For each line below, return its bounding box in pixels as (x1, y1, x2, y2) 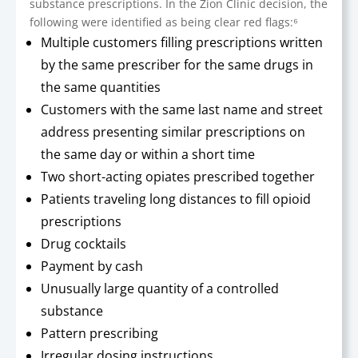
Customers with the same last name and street (41, 101, 324, 118)
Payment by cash (41, 257, 144, 275)
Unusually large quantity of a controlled (41, 280, 280, 297)
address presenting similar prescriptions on (41, 123, 306, 141)
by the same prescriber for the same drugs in (41, 56, 314, 74)
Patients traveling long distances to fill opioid (41, 190, 312, 208)
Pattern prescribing (41, 324, 159, 342)
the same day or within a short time (41, 145, 256, 163)
